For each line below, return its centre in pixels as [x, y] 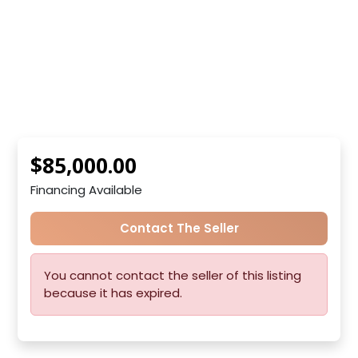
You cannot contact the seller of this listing [173, 275]
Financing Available [86, 190]
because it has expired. [113, 293]
